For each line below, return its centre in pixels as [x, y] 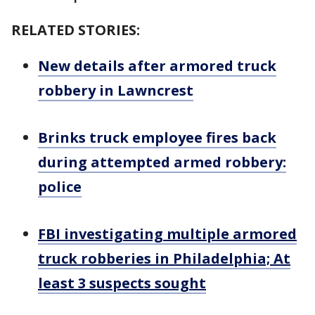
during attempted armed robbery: [162, 162]
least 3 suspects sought [122, 283]
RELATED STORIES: [77, 30]
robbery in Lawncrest [116, 90]
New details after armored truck [157, 66]
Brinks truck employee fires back [157, 137]
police [60, 187]
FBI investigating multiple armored [167, 234]
